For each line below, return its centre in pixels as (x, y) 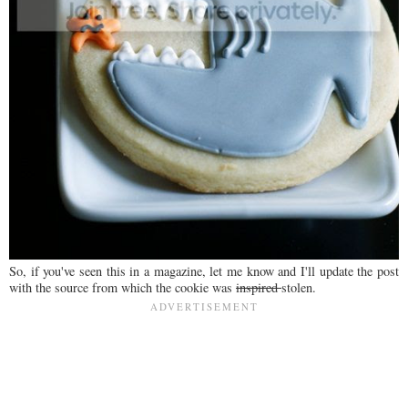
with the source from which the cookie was (122, 287)
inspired (259, 287)
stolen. (299, 287)
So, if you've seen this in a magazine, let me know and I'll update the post (204, 270)
